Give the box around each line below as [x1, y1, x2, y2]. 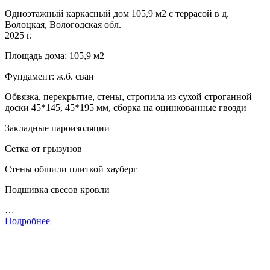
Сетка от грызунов [5, 143, 82, 154]
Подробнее [5, 215, 50, 226]
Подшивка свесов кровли [5, 184, 110, 195]
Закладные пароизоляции [5, 122, 110, 133]
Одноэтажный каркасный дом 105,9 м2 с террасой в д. [5, 8, 229, 19]
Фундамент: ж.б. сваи [5, 71, 94, 81]
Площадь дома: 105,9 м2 [5, 50, 104, 61]
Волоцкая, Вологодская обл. [5, 19, 121, 30]
